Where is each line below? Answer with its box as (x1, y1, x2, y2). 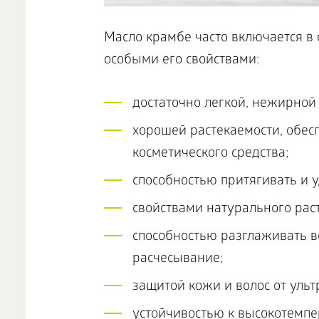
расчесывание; (132, 251, 224, 268)
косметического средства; (132, 145, 289, 162)
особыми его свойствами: (103, 52, 263, 69)
